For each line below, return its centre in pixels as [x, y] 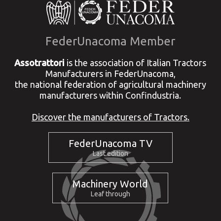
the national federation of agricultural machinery [110, 84]
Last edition [110, 153]
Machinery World [110, 184]
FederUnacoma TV [110, 143]
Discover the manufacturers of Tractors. [110, 117]
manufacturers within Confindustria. [110, 95]
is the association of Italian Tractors [136, 63]
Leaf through [110, 194]
